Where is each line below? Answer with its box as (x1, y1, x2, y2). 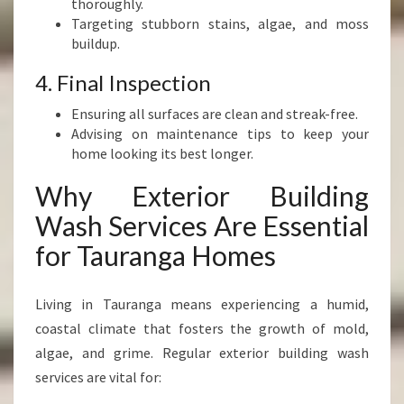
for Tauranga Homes (35, 239, 276, 271)
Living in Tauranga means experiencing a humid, (35, 295, 369, 313)
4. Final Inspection (35, 69, 211, 96)
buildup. (71, 34, 120, 52)
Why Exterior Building (35, 179, 369, 212)
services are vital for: (35, 368, 161, 386)
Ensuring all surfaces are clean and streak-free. (71, 105, 358, 123)
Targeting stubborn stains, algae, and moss (71, 14, 369, 32)
